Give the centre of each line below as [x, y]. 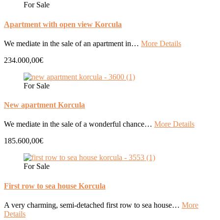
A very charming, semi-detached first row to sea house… [93, 205]
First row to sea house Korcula [55, 186]
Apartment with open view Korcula [63, 24]
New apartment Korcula [44, 105]
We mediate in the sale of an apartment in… [72, 43]
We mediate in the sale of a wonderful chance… [79, 124]
